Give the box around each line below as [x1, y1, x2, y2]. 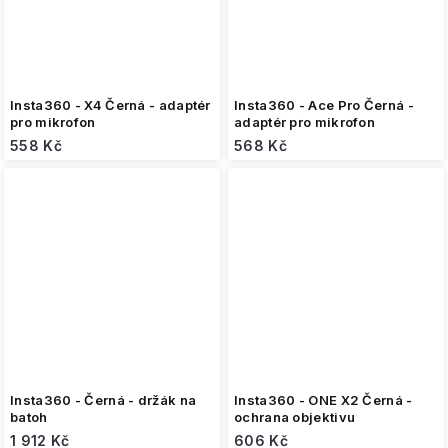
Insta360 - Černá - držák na [10, 392, 197, 408]
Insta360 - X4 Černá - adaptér [10, 97, 211, 113]
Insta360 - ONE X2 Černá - [234, 392, 413, 408]
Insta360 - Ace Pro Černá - [234, 97, 414, 113]
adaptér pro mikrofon [234, 114, 375, 130]
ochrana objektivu [234, 409, 356, 425]
